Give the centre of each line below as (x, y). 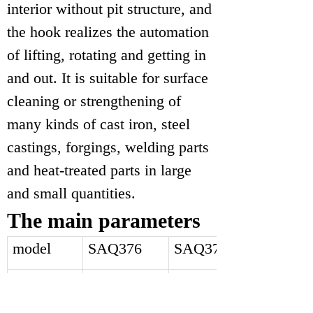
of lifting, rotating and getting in (107, 55)
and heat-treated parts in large (99, 170)
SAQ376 (115, 248)
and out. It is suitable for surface (108, 78)
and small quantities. (71, 193)
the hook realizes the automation (108, 32)
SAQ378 (201, 248)
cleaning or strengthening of (94, 101)
